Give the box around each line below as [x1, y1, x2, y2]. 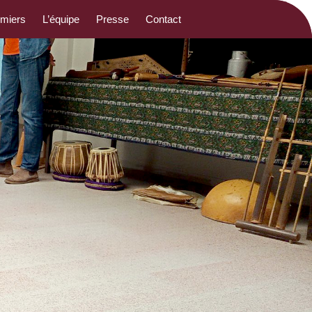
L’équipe [42, 13, 79, 25]
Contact [145, 13, 181, 25]
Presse [95, 13, 129, 25]
